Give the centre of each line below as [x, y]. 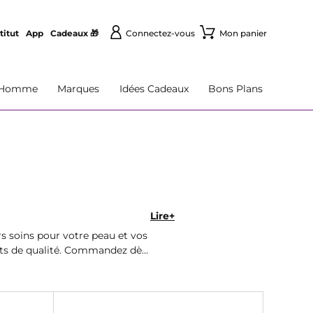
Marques [79, 89]
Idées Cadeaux [154, 89]
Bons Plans [235, 89]
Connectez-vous [160, 33]
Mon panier [243, 33]
